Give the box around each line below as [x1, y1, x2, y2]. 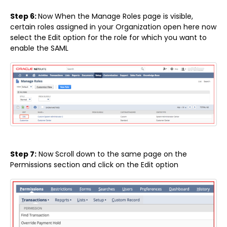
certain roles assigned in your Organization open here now [10, 22, 216, 32]
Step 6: [10, 11, 38, 22]
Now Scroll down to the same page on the [36, 148, 187, 159]
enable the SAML [10, 43, 68, 54]
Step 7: [10, 148, 36, 159]
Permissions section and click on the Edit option [10, 159, 178, 170]
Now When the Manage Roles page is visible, [38, 11, 193, 22]
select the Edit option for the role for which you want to [10, 32, 207, 43]
